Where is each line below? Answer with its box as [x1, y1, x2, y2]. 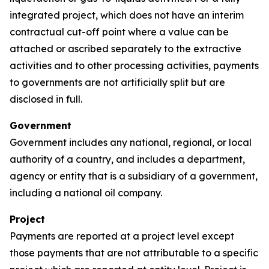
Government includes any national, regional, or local [10, 136, 252, 148]
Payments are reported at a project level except [10, 230, 234, 242]
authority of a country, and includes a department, [10, 153, 245, 165]
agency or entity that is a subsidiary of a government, [10, 170, 258, 182]
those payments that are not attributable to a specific [10, 247, 258, 259]
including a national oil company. [10, 187, 162, 199]
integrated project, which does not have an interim [10, 9, 244, 21]
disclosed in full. [10, 93, 82, 105]
